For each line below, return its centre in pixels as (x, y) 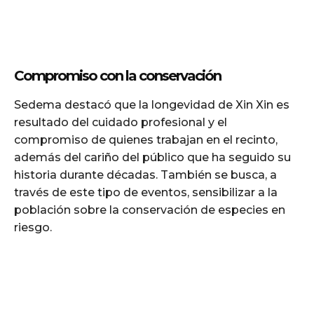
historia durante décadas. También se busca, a (145, 175)
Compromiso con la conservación (117, 75)
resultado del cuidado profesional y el (121, 122)
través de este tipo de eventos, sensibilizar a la (146, 192)
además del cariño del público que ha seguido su (152, 157)
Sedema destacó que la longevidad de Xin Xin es (152, 104)
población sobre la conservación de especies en (150, 210)
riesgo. (33, 227)
